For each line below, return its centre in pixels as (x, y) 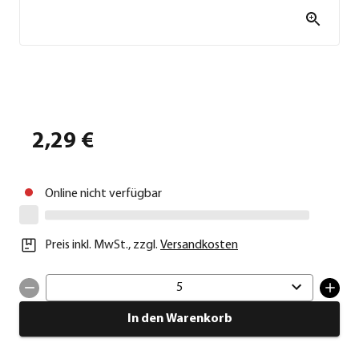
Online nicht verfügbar (103, 194)
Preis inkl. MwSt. (87, 246)
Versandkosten (199, 246)
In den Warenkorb (179, 319)
